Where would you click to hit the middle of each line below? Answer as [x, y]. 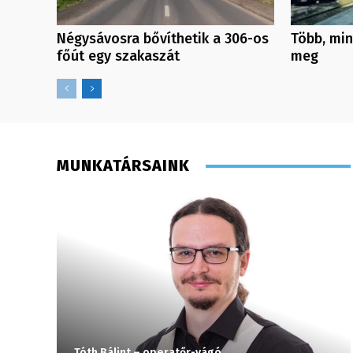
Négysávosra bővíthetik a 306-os [163, 39]
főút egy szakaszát [120, 56]
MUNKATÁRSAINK [123, 166]
